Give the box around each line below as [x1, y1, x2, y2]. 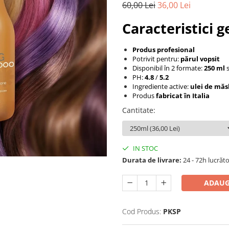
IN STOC [131, 144, 158, 153]
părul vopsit [180, 54, 220, 64]
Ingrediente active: [132, 82, 189, 91]
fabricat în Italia [156, 91, 210, 101]
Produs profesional [132, 45, 195, 55]
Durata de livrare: [122, 155, 181, 165]
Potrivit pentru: [132, 54, 180, 64]
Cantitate [122, 105, 153, 116]
